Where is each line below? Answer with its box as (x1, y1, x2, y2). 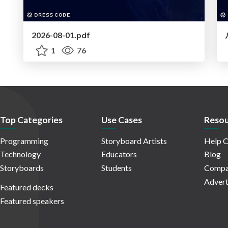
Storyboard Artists (101, 135, 167, 146)
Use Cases (101, 115, 142, 126)
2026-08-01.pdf (32, 30, 90, 40)
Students (101, 163, 132, 173)
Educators (101, 149, 137, 159)
